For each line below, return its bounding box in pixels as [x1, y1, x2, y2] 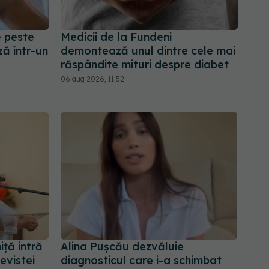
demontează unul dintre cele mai [61, 44, 235, 58]
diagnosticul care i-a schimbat [61, 253, 222, 267]
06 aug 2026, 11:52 [61, 74, 124, 84]
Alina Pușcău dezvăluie [61, 239, 184, 253]
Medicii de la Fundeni [61, 30, 172, 44]
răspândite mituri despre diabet [61, 58, 229, 72]
